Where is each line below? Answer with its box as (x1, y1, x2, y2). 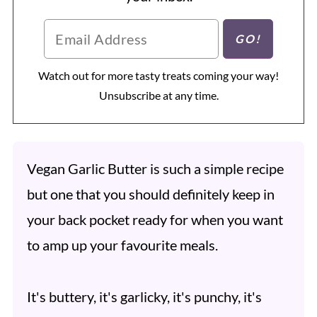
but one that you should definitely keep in (26, 185, 275, 203)
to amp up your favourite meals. (26, 236, 218, 254)
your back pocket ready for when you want (26, 211, 283, 229)
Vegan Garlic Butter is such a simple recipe (26, 160, 284, 178)
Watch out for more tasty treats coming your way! (38, 69, 279, 83)
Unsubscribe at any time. (98, 88, 219, 103)
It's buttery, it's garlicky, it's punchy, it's (26, 288, 262, 306)
